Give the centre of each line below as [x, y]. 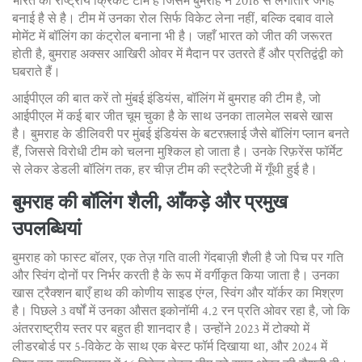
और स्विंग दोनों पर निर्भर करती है [86, 276]
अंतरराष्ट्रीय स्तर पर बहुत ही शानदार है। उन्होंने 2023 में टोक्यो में [161, 329]
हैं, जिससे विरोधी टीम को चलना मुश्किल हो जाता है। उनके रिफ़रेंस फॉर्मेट [177, 152]
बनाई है [28, 19]
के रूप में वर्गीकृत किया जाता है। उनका [249, 276]
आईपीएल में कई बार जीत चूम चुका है [93, 117]
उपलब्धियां [46, 228]
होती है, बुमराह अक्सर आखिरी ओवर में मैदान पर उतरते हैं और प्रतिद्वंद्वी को [178, 55]
